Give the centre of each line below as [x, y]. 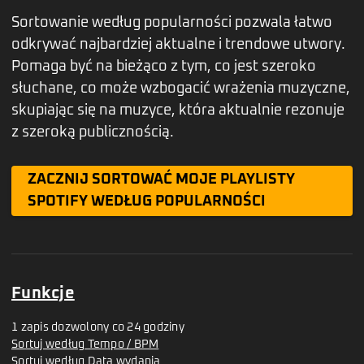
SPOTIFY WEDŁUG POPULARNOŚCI [147, 202]
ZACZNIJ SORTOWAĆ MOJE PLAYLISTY [161, 180]
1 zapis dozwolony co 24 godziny [98, 327]
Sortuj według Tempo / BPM [85, 344]
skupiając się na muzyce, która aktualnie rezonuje [178, 111]
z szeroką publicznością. [93, 133]
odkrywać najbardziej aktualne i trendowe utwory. [178, 45]
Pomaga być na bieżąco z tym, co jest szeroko [164, 67]
